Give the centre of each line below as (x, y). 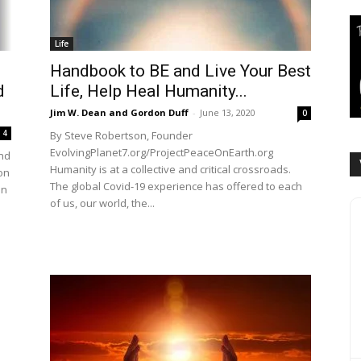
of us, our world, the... (102, 203)
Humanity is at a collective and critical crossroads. (170, 169)
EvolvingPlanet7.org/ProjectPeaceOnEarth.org (162, 152)
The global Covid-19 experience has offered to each (176, 186)
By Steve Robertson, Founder (121, 135)
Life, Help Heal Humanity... (149, 91)
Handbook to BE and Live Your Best (180, 71)
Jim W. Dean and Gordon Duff (119, 112)
